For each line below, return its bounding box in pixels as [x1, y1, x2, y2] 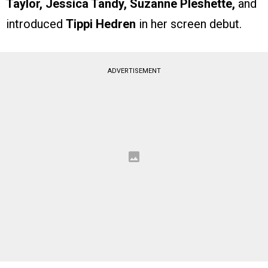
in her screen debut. [136, 17, 242, 32]
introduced [6, 17, 66, 32]
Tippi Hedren [66, 17, 136, 32]
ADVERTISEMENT [107, 67, 161, 75]
